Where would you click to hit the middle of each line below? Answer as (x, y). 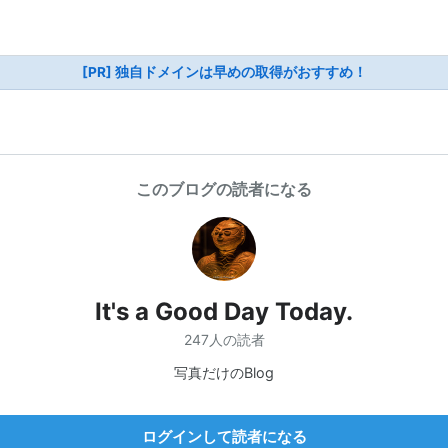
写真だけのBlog (224, 372)
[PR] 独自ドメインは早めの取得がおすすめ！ (224, 72)
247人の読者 (224, 339)
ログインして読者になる (224, 436)
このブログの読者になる (224, 189)
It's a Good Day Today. (224, 311)
